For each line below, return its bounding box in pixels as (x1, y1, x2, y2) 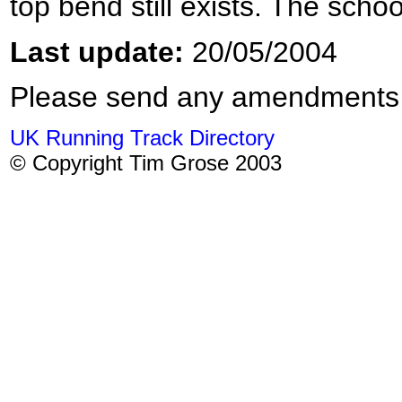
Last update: (10, 35, 184, 68)
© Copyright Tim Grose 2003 (10, 151, 282, 176)
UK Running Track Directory (10, 126, 275, 151)
